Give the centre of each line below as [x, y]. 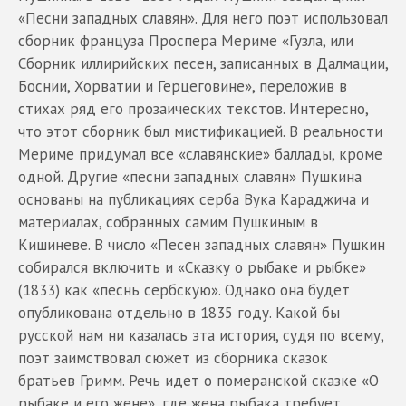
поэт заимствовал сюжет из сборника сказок [173, 358]
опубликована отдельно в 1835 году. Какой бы [179, 312]
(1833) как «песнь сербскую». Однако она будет [184, 290]
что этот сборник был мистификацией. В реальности [200, 131]
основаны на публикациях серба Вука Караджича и [193, 199]
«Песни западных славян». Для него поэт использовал [203, 18]
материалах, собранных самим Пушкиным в [168, 222]
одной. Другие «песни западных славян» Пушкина [190, 176]
